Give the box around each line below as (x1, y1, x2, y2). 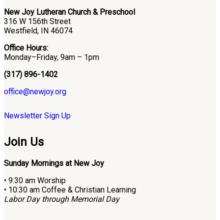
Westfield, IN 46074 (4, 26, 73, 35)
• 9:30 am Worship (4, 175, 66, 185)
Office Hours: (4, 43, 48, 53)
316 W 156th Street (4, 16, 71, 26)
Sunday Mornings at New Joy (4, 158, 104, 168)
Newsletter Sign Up (4, 110, 71, 120)
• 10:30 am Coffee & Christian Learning (4, 185, 136, 194)
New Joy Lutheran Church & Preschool (4, 7, 135, 17)
